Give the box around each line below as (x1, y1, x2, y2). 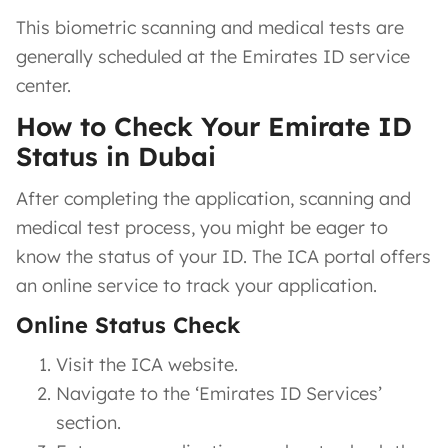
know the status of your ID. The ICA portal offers (16, 244, 431, 268)
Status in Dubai (16, 139, 216, 173)
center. (16, 73, 71, 97)
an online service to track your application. (16, 273, 377, 297)
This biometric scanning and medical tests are (16, 15, 404, 39)
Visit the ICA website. (56, 352, 238, 376)
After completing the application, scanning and (16, 186, 411, 210)
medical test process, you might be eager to (16, 215, 388, 239)
